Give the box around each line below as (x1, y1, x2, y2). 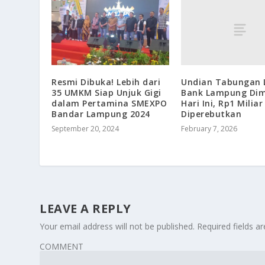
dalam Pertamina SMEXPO (51, 98, 167, 109)
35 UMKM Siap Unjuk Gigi (51, 87, 161, 99)
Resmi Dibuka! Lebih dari (51, 76, 161, 88)
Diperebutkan (181, 108, 241, 120)
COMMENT (40, 241, 84, 253)
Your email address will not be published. (40, 221, 195, 232)
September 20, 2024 (51, 124, 119, 134)
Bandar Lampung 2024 (51, 108, 150, 120)
